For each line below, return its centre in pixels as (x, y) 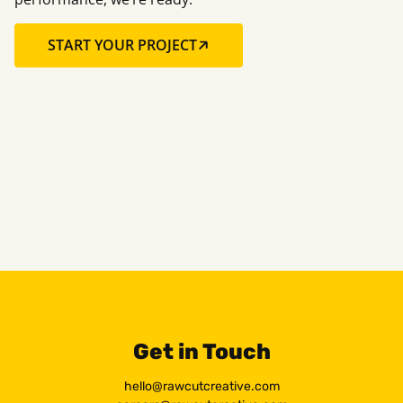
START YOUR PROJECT (122, 45)
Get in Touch (201, 352)
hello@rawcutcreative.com (201, 387)
